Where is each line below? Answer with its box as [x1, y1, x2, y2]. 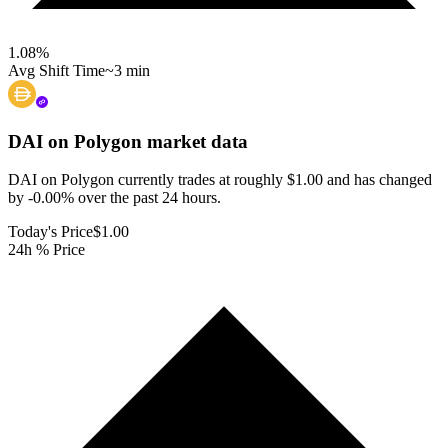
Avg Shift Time [8, 61, 105, 79]
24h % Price [8, 241, 85, 259]
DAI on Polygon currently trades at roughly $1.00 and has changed [8, 171, 432, 189]
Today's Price [8, 223, 93, 241]
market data [142, 130, 248, 152]
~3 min [105, 61, 150, 79]
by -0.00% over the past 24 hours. [8, 189, 221, 207]
